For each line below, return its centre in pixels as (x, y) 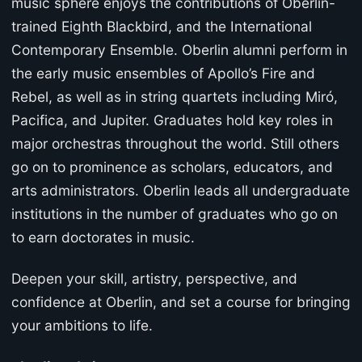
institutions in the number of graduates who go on (175, 214)
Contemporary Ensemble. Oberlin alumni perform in (179, 50)
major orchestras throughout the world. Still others (175, 144)
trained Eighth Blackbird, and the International (162, 27)
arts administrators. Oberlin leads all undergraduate (181, 191)
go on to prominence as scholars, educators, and (172, 167)
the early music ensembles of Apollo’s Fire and (163, 74)
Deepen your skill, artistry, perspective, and (154, 279)
